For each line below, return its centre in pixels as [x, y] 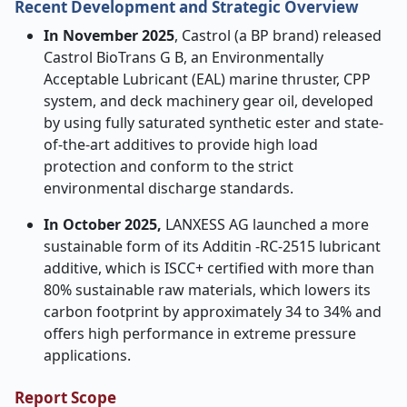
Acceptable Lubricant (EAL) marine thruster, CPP [207, 79]
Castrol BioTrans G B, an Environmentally [184, 57]
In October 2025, [104, 224]
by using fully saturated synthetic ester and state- [213, 123]
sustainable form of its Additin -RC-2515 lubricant [212, 246]
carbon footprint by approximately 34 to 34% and [213, 312]
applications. [87, 355]
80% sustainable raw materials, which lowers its [207, 290]
